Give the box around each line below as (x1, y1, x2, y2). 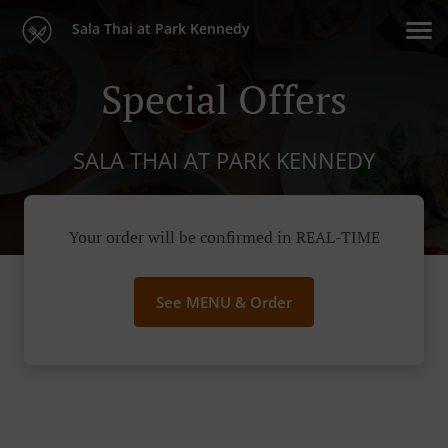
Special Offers (101, 71, 347, 125)
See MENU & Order (156, 292, 292, 312)
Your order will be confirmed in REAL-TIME (68, 226, 380, 248)
